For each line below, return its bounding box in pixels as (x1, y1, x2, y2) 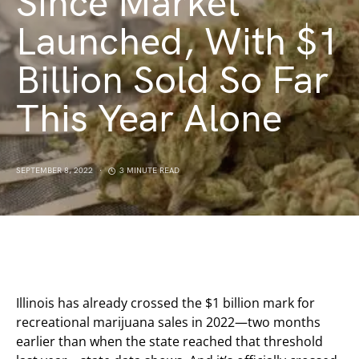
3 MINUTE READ (119, 166, 179, 175)
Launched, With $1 (16, 20, 339, 66)
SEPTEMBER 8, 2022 (16, 166, 93, 175)
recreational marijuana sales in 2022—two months (16, 313, 321, 331)
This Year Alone (16, 97, 282, 143)
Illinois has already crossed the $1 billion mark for (16, 294, 315, 312)
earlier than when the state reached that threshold (16, 333, 323, 350)
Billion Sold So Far (16, 58, 329, 104)
